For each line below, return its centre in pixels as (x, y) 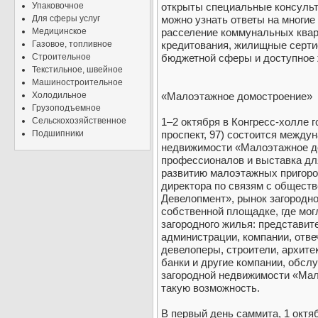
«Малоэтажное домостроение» (237, 97)
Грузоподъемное (66, 108)
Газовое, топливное (72, 44)
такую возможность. (210, 288)
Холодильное (59, 95)
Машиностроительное (77, 82)
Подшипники (58, 133)
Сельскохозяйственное (79, 121)
